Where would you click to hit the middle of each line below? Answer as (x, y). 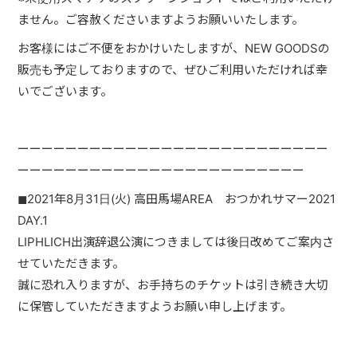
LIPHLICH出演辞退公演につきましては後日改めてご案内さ (176, 242)
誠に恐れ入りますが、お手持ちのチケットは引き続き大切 (173, 285)
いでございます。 (65, 91)
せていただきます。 (71, 263)
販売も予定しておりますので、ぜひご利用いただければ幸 (173, 70)
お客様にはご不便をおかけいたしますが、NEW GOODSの (174, 48)
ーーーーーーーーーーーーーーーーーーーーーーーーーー (173, 149)
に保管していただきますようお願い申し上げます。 (155, 306)
